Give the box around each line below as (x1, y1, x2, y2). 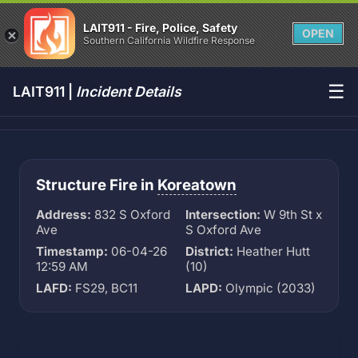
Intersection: (185, 207, 261, 222)
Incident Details (76, 83, 181, 100)
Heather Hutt (233, 244, 310, 259)
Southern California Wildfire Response (83, 34, 255, 46)
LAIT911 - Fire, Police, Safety (83, 21, 237, 34)
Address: (36, 207, 91, 222)
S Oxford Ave (185, 222, 261, 237)
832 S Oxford (91, 207, 170, 222)
